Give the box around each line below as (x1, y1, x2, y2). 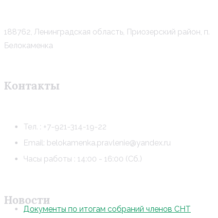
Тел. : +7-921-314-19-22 (23, 122, 107, 131)
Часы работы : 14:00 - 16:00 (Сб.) (23, 154, 142, 163)
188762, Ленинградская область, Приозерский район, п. (4, 27, 210, 36)
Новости (4, 193, 50, 207)
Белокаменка (4, 40, 53, 50)
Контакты (4, 78, 60, 93)
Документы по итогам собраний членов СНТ (23, 204, 191, 214)
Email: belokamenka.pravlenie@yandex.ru (23, 138, 171, 147)
